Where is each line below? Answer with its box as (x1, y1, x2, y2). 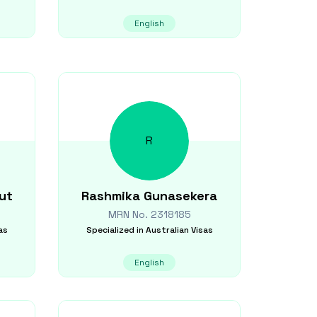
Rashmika (81, 188, 140, 204)
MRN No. (108, 208, 151, 221)
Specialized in (86, 224, 144, 236)
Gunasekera (144, 188, 217, 204)
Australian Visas (145, 224, 213, 236)
